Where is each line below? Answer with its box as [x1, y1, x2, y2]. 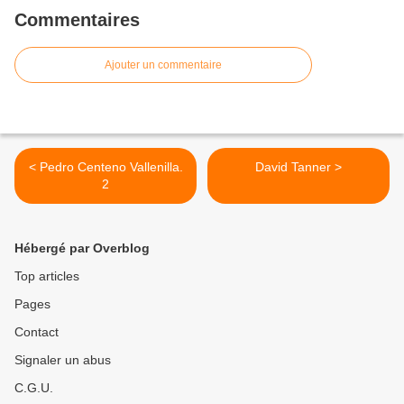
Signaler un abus [14, 353, 111, 368]
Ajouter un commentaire [105, 59, 222, 72]
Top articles [14, 269, 79, 284]
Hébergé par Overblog [14, 241, 150, 256]
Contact [14, 325, 59, 340]
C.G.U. [14, 381, 53, 396]
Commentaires [14, 10, 140, 31]
